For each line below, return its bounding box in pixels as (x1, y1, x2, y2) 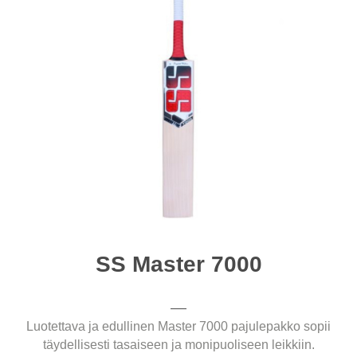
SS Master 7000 (95, 251, 262, 277)
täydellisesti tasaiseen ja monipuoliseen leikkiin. (42, 337, 315, 351)
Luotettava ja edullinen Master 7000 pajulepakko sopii (26, 319, 331, 333)
